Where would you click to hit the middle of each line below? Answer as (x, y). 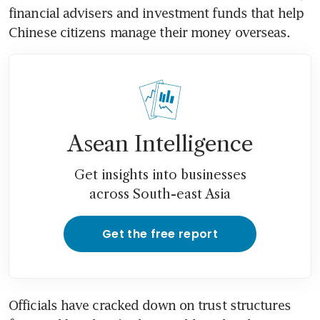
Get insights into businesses (160, 175)
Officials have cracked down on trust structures (150, 305)
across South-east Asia (160, 195)
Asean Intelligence (160, 144)
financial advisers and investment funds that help (156, 13)
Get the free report (160, 234)
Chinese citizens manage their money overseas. (150, 32)
